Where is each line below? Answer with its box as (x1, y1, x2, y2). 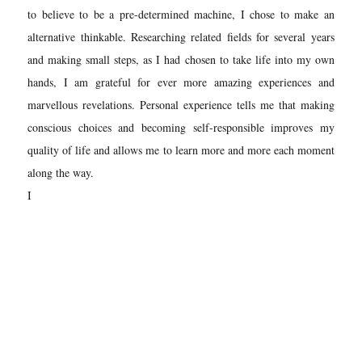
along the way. (27, 164, 95, 180)
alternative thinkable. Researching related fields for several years (27, 28, 335, 44)
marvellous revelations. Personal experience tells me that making (27, 96, 335, 112)
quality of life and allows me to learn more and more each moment (27, 141, 335, 158)
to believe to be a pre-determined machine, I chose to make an (27, 6, 335, 22)
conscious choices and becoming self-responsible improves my (27, 119, 335, 135)
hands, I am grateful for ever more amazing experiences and (27, 74, 335, 90)
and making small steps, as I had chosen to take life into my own (27, 51, 335, 67)
